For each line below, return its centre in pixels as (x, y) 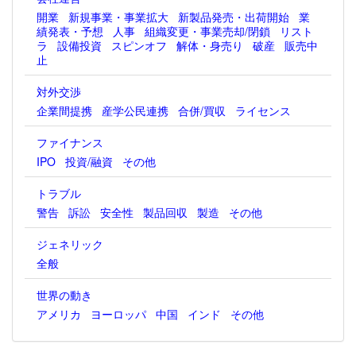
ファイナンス (70, 142)
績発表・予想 (70, 31)
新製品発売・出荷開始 (234, 17)
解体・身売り (210, 45)
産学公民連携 (135, 110)
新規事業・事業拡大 (118, 17)
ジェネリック (70, 244)
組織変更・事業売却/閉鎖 (207, 31)
